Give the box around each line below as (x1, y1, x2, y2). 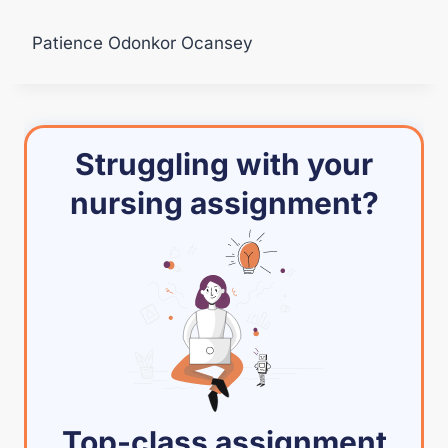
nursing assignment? (69, 185, 379, 221)
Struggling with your (75, 146, 373, 182)
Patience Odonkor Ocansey (32, 33, 253, 53)
